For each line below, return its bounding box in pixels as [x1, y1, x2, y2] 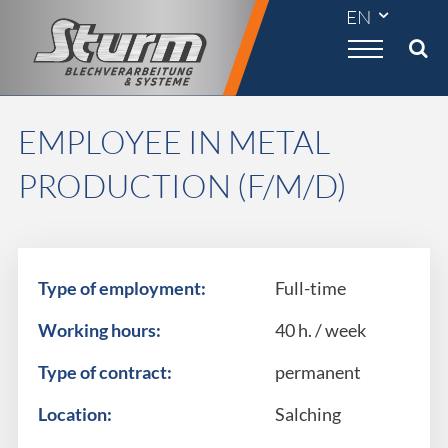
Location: [37, 404, 112, 425]
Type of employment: [37, 278, 206, 299]
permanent [274, 362, 361, 383]
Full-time [274, 278, 346, 299]
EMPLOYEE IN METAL [17, 122, 330, 161]
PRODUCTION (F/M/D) [17, 166, 347, 205]
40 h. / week [274, 320, 366, 341]
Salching [274, 404, 341, 425]
